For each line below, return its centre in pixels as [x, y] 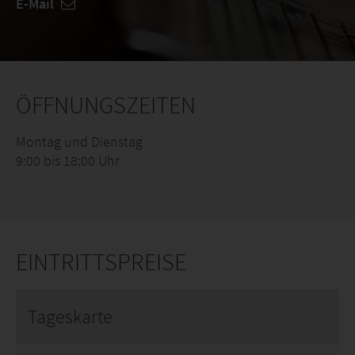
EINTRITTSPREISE [101, 261]
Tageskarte [70, 317]
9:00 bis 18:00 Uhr [68, 160]
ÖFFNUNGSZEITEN [106, 105]
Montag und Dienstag [79, 141]
